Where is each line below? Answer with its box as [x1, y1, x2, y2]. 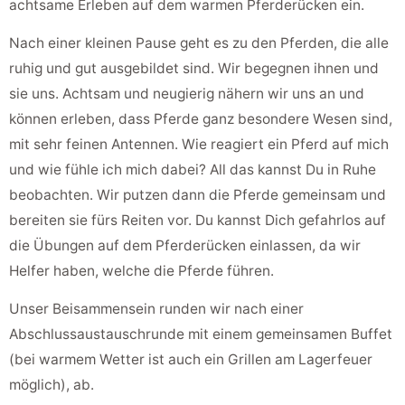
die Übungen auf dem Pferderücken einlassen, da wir [9, 237, 361, 255]
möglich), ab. [9, 376, 94, 394]
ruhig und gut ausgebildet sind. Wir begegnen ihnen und [9, 60, 379, 78]
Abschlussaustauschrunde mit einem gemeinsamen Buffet [9, 325, 392, 344]
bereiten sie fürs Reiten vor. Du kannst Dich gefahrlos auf [9, 212, 386, 230]
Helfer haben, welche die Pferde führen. [9, 262, 274, 280]
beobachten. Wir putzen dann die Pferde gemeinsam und [9, 186, 386, 204]
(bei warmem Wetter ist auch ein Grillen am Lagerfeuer [9, 351, 372, 369]
